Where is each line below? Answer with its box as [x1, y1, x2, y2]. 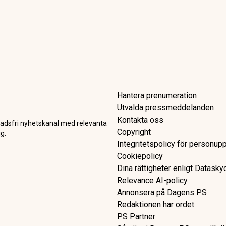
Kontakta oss [117, 115, 163, 125]
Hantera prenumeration [117, 91, 197, 100]
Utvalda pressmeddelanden [117, 103, 214, 112]
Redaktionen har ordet [117, 200, 194, 209]
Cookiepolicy [117, 151, 163, 161]
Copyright [117, 127, 151, 137]
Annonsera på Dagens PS [117, 188, 207, 197]
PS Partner [117, 212, 155, 221]
